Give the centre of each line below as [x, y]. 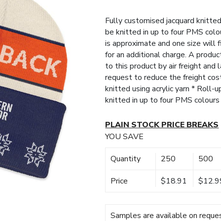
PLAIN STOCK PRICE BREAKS [162, 125]
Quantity [126, 159]
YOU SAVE [125, 137]
